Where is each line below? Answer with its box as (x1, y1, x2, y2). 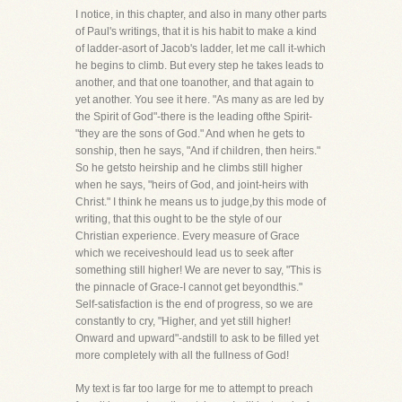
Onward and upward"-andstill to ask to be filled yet (75, 332, 319, 345)
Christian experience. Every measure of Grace (75, 230, 300, 242)
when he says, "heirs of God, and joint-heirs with (75, 179, 309, 191)
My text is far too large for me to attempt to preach (75, 382, 313, 395)
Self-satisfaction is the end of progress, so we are (75, 298, 313, 310)
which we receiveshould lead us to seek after (75, 247, 293, 259)
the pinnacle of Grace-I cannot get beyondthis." (75, 281, 302, 293)
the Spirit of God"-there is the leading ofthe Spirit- (75, 110, 312, 123)
